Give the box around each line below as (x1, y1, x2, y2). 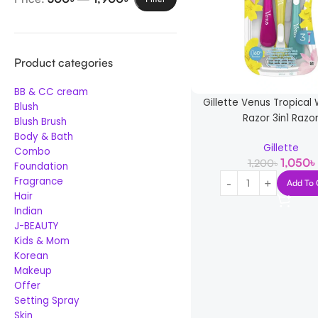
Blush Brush (14, 115, 67, 128)
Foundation (14, 160, 68, 173)
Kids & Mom (14, 234, 70, 248)
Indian (14, 204, 43, 218)
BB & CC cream (14, 85, 88, 99)
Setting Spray (14, 294, 79, 307)
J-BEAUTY (14, 219, 58, 233)
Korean (14, 249, 48, 263)
